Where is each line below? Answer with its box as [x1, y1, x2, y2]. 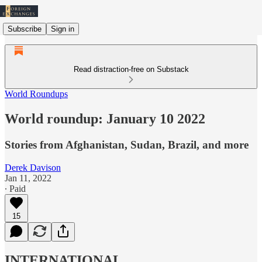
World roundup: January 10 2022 [5, 111, 205, 126]
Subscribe [8, 24, 42, 33]
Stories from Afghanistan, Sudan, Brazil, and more [5, 138, 249, 151]
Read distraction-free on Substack [73, 65, 189, 74]
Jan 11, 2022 [5, 173, 51, 183]
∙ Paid [5, 183, 26, 194]
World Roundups [5, 89, 68, 99]
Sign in [51, 24, 74, 33]
